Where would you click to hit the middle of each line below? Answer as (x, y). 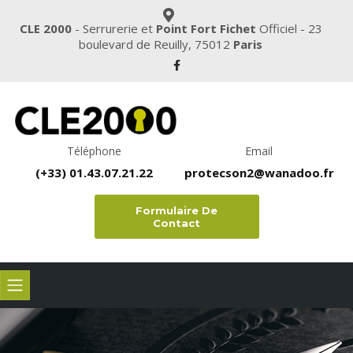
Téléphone (94, 150)
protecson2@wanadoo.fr (259, 172)
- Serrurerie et (113, 28)
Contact (176, 223)
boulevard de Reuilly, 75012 (156, 44)
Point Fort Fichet (206, 28)
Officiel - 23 (289, 28)
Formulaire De (176, 210)
